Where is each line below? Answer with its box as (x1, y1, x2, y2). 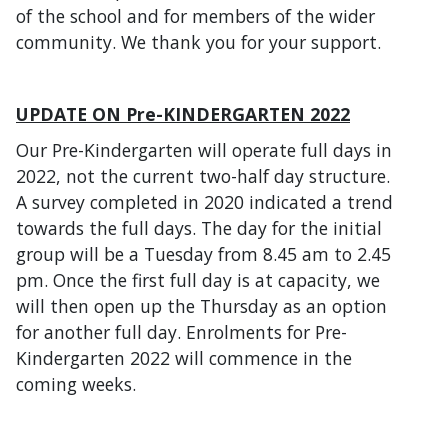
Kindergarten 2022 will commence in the (16, 345, 352, 370)
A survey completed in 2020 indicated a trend (16, 189, 393, 214)
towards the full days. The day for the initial (16, 215, 382, 240)
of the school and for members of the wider (16, 3, 375, 28)
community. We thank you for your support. (16, 29, 381, 54)
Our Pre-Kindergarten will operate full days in (16, 137, 392, 162)
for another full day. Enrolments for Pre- (16, 319, 347, 344)
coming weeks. (16, 371, 136, 396)
